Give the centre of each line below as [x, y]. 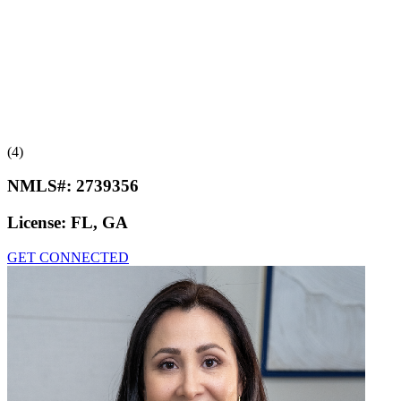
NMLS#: [42, 186]
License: [39, 223]
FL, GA [99, 223]
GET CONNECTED [68, 257]
